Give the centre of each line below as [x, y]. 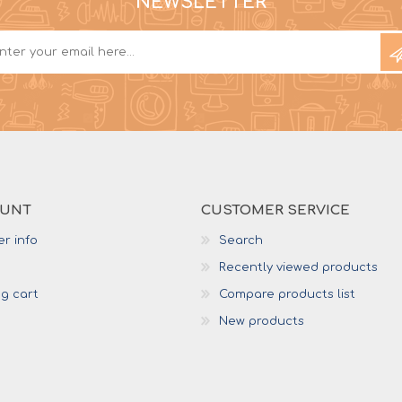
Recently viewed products [298, 268]
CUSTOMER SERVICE [275, 211]
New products [262, 322]
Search [241, 241]
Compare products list [287, 295]
